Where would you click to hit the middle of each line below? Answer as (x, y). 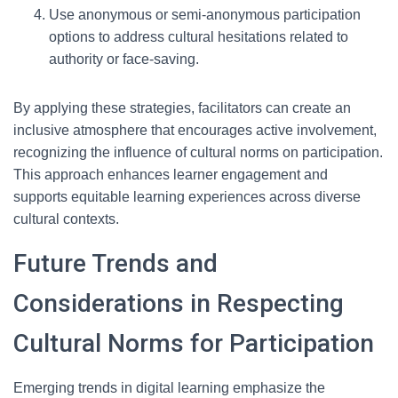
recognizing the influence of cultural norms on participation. (198, 152)
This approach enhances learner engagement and (171, 175)
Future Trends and (115, 263)
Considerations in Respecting (179, 303)
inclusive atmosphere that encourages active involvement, (195, 130)
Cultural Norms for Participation (194, 343)
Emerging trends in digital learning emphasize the (169, 388)
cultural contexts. (66, 219)
